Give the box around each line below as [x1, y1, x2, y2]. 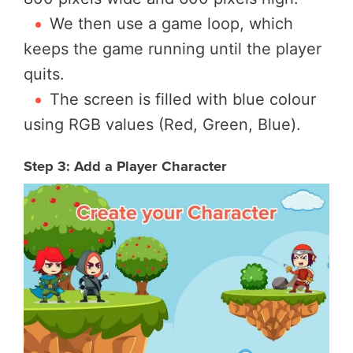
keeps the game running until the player [24, 39, 321, 58]
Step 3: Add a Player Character [24, 154, 227, 176]
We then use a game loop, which [50, 13, 293, 33]
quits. [24, 64, 65, 84]
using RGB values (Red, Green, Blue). [24, 114, 301, 134]
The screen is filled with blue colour [50, 89, 316, 109]
